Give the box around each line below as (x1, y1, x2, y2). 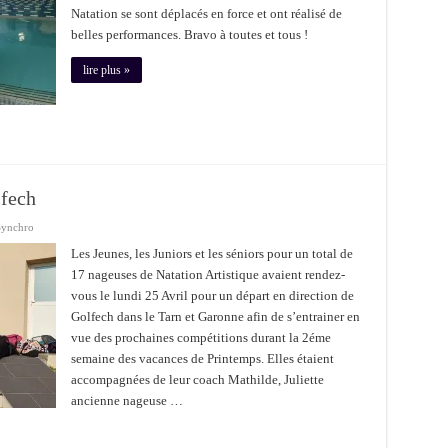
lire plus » (82, 63, 130, 77)
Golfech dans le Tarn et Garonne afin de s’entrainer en (70, 309, 360, 324)
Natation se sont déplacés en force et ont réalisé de (70, 6, 342, 21)
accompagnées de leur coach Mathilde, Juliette (70, 372, 324, 387)
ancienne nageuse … (70, 393, 183, 408)
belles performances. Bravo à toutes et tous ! (70, 27, 308, 42)
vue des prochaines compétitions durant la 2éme (70, 330, 331, 345)
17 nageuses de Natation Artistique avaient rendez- (70, 267, 345, 282)
